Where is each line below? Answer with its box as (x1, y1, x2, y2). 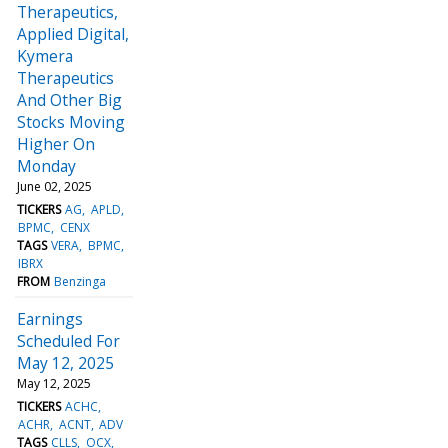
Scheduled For (17, 329, 120, 352)
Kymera (17, 44, 73, 67)
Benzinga (54, 272, 107, 290)
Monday (17, 154, 76, 177)
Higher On (17, 132, 95, 155)
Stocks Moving (17, 110, 125, 133)
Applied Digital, (17, 22, 129, 45)
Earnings (17, 307, 83, 330)
